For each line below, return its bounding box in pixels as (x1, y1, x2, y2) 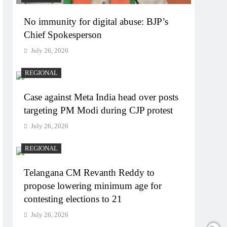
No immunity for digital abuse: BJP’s (24, 16, 169, 27)
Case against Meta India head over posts (24, 91, 179, 102)
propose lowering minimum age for (24, 180, 162, 191)
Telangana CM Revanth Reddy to (24, 167, 155, 178)
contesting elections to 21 (24, 193, 123, 204)
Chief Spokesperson (24, 29, 102, 40)
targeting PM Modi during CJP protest (24, 104, 173, 116)
